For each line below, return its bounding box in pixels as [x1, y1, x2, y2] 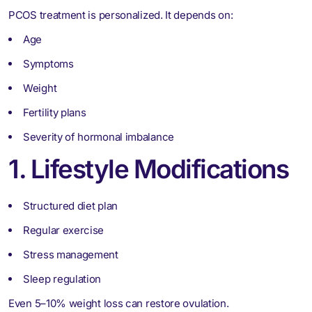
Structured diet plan [23, 198, 118, 212]
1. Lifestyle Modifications [8, 153, 288, 185]
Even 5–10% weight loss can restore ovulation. [8, 296, 229, 310]
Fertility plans [23, 105, 86, 119]
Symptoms [23, 56, 74, 70]
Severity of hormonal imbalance [23, 130, 174, 143]
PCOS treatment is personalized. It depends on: [8, 8, 233, 22]
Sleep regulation [23, 272, 102, 286]
